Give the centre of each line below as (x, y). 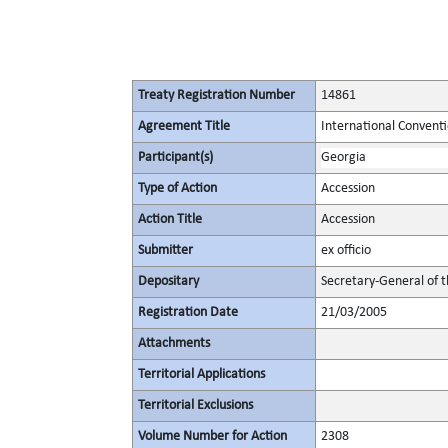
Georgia (343, 157)
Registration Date (188, 312)
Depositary (168, 281)
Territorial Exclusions (195, 405)
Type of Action (177, 188)
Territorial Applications (201, 374)
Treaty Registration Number (216, 95)
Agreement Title (184, 126)
